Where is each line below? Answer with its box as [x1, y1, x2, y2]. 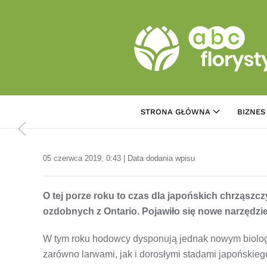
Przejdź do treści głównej [21, 23, 127, 33]
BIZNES [237, 107, 266, 116]
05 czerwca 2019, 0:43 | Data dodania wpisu [43, 153, 195, 163]
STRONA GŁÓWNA [141, 107, 211, 116]
